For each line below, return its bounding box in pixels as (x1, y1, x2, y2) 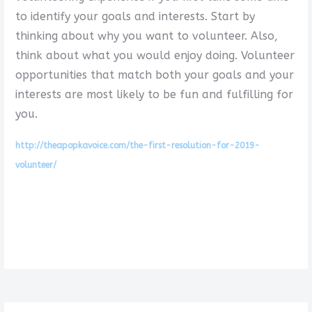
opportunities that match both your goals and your (15, 68, 294, 81)
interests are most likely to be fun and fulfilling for (15, 87, 293, 101)
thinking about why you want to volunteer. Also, (15, 29, 278, 42)
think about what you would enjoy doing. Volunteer (15, 48, 295, 62)
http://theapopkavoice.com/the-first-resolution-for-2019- (15, 140, 260, 150)
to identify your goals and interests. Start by (15, 9, 255, 23)
